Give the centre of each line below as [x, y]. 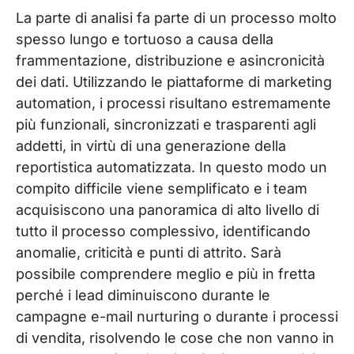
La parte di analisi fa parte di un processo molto [176, 18]
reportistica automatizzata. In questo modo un [171, 168]
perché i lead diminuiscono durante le [143, 296]
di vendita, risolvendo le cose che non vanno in [175, 338]
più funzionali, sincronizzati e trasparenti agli [166, 125]
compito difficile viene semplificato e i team [162, 189]
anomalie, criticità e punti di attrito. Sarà [149, 253]
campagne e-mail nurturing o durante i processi [177, 317]
